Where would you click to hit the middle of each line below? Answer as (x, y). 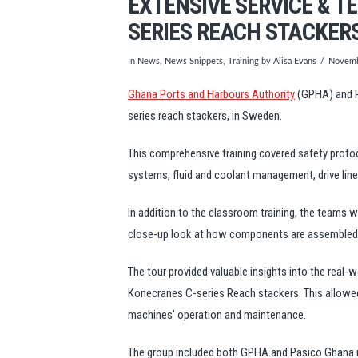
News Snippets (194, 62)
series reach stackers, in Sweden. (205, 115)
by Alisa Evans (288, 62)
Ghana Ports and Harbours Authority (211, 94)
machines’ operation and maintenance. (217, 314)
